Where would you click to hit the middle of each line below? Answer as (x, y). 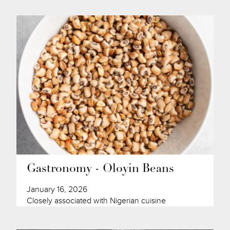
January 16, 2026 (57, 189)
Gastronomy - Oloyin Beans (101, 169)
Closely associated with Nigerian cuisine (97, 200)
